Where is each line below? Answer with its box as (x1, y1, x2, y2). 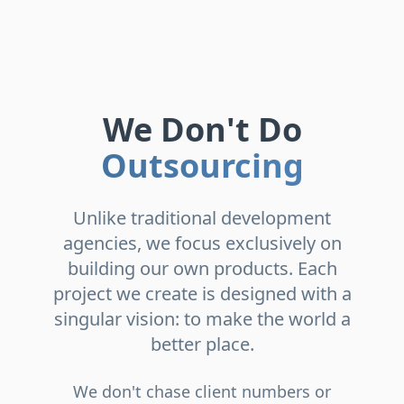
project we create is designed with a (52, 281, 352, 306)
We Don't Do (102, 107, 302, 151)
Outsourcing (100, 143, 304, 188)
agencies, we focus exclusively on (62, 231, 342, 255)
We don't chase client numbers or (73, 381, 331, 402)
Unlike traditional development (73, 206, 331, 230)
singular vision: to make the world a (53, 307, 351, 331)
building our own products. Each (67, 256, 337, 280)
